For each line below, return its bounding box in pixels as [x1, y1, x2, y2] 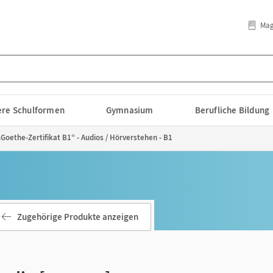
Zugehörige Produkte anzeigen [17, 211, 138, 222]
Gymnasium [105, 104, 154, 116]
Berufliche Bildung [194, 104, 270, 116]
